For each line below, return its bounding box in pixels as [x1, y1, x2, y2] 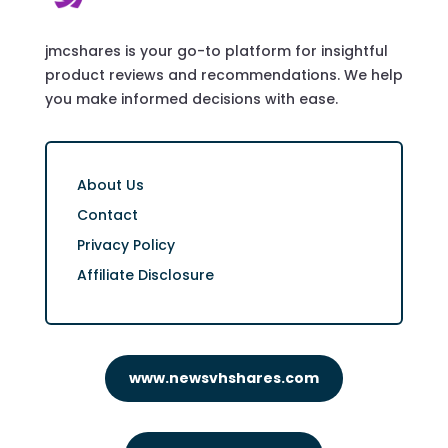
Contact [76, 204, 138, 225]
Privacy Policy [76, 234, 175, 255]
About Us [76, 174, 144, 195]
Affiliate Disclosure [76, 264, 214, 285]
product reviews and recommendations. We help [44, 64, 403, 85]
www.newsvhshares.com [128, 367, 319, 388]
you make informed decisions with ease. [44, 88, 338, 109]
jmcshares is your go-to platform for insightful [44, 40, 388, 61]
